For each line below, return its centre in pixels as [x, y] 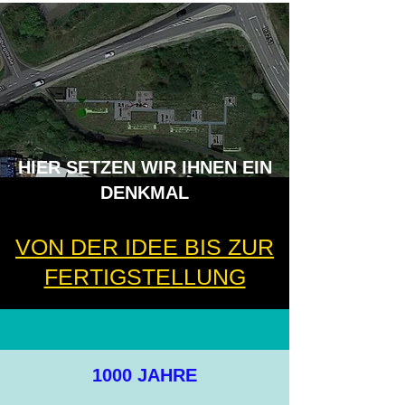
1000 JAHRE [145, 375]
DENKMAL [145, 193]
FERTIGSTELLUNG [145, 277]
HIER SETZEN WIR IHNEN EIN [145, 167]
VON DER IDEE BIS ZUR [145, 247]
